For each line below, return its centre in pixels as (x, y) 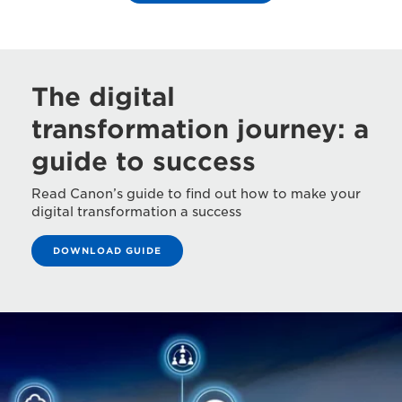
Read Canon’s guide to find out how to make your (196, 194)
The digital (103, 97)
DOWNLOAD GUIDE (107, 250)
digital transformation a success (136, 212)
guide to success (144, 162)
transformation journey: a (200, 129)
